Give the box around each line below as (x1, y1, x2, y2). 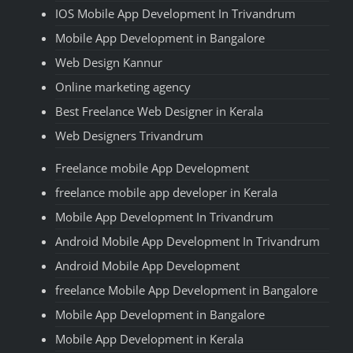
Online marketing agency (55, 78, 191, 95)
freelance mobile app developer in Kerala (55, 184, 277, 200)
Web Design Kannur (55, 54, 162, 70)
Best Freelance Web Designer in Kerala (55, 102, 263, 119)
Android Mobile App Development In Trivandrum (55, 232, 320, 249)
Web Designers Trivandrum (55, 127, 203, 143)
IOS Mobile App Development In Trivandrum (55, 5, 295, 21)
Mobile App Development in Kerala (55, 330, 243, 347)
